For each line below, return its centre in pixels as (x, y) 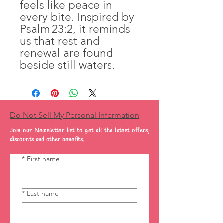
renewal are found (66, 53)
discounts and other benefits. (47, 140)
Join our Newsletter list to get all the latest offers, (80, 131)
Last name (43, 193)
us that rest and (60, 41)
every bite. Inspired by (77, 17)
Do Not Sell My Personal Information (75, 115)
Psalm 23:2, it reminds (75, 29)
